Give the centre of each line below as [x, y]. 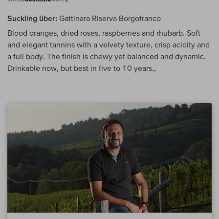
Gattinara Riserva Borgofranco [109, 18]
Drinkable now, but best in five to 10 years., [82, 68]
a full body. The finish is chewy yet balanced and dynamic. [107, 56]
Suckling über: [32, 18]
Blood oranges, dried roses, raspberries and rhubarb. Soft [104, 33]
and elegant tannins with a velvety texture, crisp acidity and [109, 45]
